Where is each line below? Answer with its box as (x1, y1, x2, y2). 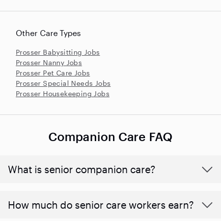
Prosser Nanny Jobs (16, 58, 82, 67)
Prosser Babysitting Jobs (16, 47, 100, 56)
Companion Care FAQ (48, 129, 173, 144)
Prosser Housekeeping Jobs (16, 89, 110, 98)
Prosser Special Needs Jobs (16, 78, 111, 87)
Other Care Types (16, 28, 81, 37)
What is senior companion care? (8, 163, 155, 175)
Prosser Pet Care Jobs (16, 68, 90, 77)
